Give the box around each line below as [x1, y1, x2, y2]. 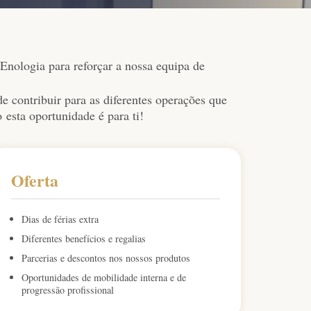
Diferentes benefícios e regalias [22, 232, 146, 246]
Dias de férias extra [22, 212, 99, 226]
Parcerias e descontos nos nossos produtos [22, 251, 191, 265]
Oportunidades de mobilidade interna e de [22, 271, 187, 285]
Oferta [11, 168, 59, 193]
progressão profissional [22, 283, 115, 297]
